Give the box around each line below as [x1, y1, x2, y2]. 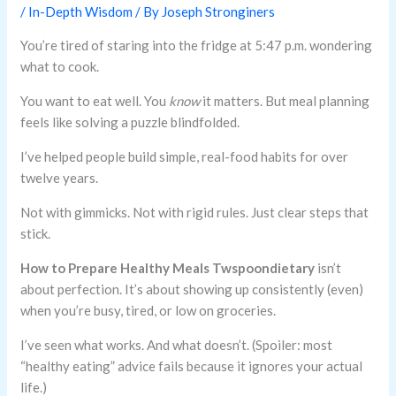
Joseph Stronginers [162, 4, 276, 20]
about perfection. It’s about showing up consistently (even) [20, 281, 364, 298]
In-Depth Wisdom [28, 4, 133, 20]
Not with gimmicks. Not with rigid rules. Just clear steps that [20, 204, 369, 221]
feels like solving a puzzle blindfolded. [20, 114, 240, 131]
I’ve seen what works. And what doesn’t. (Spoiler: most [20, 337, 333, 354]
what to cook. [20, 58, 100, 75]
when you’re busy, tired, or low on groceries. [20, 302, 277, 319]
